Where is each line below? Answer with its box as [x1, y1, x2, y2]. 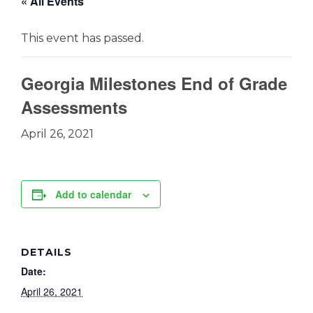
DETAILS [21, 246, 72, 259]
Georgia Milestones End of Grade [21, 71, 287, 95]
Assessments [21, 95, 127, 119]
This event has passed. [21, 31, 144, 45]
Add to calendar [55, 187, 131, 201]
